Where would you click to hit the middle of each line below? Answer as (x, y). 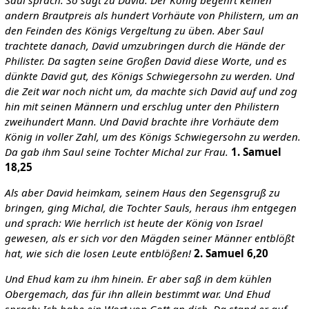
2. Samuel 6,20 (231, 253)
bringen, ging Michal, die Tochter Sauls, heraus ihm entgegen (150, 208)
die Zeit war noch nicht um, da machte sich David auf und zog (151, 91)
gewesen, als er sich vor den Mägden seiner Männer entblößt (149, 238)
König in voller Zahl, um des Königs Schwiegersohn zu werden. (152, 136)
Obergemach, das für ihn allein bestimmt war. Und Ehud (137, 294)
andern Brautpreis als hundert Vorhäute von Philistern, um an (151, 15)
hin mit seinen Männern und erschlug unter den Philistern (142, 106)
